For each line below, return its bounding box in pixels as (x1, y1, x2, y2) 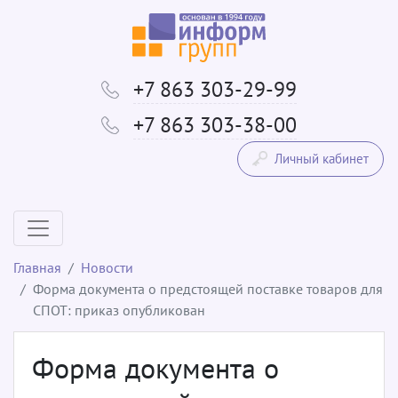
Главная (13, 258, 61, 276)
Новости (81, 258, 133, 276)
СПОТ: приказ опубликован (33, 300, 205, 319)
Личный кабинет (275, 149, 369, 167)
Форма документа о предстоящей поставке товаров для (33, 279, 383, 298)
